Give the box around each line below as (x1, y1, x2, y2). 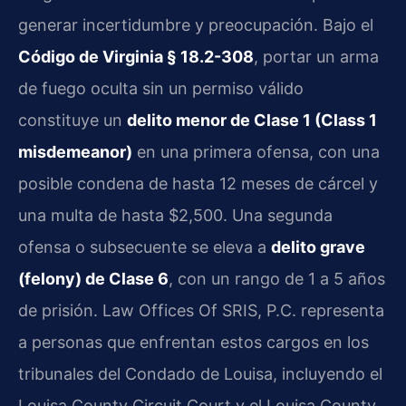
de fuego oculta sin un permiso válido (18, 79, 304, 99)
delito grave (271, 237, 365, 257)
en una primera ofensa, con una (132, 142, 380, 162)
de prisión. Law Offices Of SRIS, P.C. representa (18, 301, 384, 321)
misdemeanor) (18, 142, 132, 162)
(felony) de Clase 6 (18, 269, 169, 289)
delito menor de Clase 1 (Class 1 (127, 111, 377, 130)
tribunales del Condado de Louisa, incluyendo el (18, 364, 382, 384)
